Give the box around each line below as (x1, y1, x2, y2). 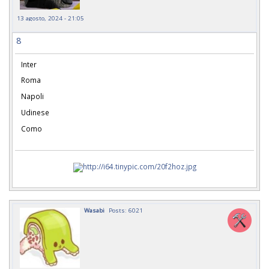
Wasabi (84, 205, 104, 214)
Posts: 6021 (109, 205, 143, 214)
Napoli (21, 91, 44, 101)
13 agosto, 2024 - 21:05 (17, 13, 84, 22)
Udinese (21, 107, 49, 118)
